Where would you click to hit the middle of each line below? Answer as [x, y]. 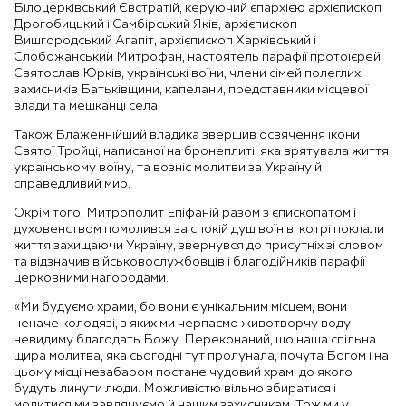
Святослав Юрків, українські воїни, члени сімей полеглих [187, 73]
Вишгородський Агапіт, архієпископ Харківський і [165, 40]
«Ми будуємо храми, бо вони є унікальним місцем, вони [180, 307]
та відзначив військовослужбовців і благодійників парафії [189, 261]
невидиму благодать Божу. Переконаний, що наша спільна [195, 339]
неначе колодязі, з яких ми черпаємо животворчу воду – [187, 323]
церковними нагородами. [91, 278]
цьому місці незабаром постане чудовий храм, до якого [183, 372]
